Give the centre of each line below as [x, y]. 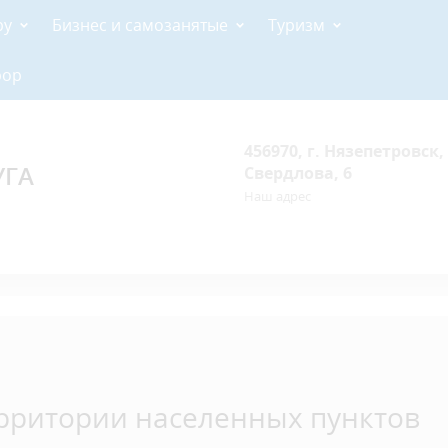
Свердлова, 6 [298, 173]
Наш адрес [277, 196]
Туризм [296, 25]
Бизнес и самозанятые [140, 25]
